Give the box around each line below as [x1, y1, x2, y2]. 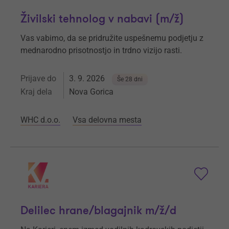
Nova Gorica [69, 87, 113, 97]
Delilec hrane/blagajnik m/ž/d [20, 203, 176, 219]
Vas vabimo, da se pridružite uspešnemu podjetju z [20, 33, 203, 43]
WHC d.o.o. [20, 115, 60, 125]
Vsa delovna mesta [73, 115, 142, 125]
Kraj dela [20, 87, 52, 97]
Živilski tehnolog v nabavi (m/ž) [20, 12, 184, 27]
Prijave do [20, 74, 56, 84]
